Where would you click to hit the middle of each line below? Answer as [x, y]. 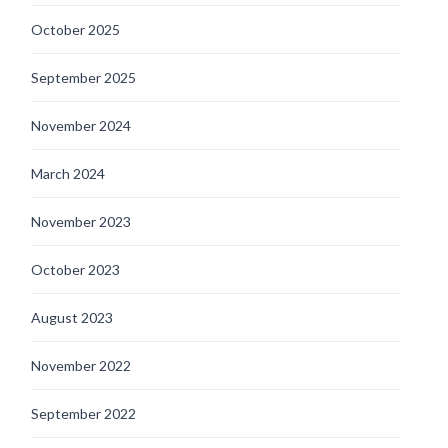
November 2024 [81, 125]
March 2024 [68, 173]
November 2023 [81, 221]
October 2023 [75, 269]
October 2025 [75, 29]
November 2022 [81, 365]
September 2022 [83, 413]
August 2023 [72, 317]
